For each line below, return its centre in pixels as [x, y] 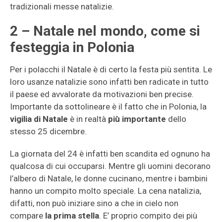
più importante [137, 119]
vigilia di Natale [39, 119]
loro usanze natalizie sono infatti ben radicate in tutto [109, 82]
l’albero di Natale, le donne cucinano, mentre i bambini [109, 178]
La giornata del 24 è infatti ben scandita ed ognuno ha [110, 154]
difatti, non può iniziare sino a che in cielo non [94, 203]
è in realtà [88, 119]
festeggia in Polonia [72, 47]
